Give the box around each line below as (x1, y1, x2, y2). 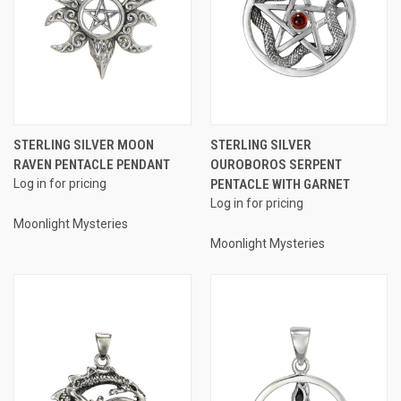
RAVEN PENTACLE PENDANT (13, 156, 170, 173)
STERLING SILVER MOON (13, 136, 154, 153)
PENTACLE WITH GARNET (209, 175, 350, 192)
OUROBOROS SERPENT (209, 156, 342, 173)
